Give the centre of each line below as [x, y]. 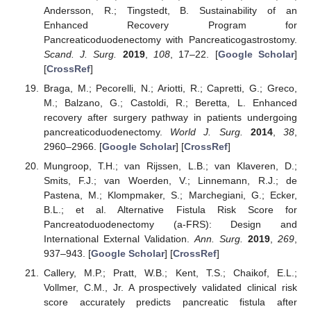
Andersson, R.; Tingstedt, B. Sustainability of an [170, 11]
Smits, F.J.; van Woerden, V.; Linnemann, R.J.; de [170, 181]
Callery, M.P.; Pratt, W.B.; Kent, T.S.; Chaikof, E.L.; [170, 273]
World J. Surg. [207, 132]
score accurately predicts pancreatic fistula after [170, 302]
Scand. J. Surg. [80, 54]
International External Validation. [119, 239]
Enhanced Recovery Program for [170, 25]
